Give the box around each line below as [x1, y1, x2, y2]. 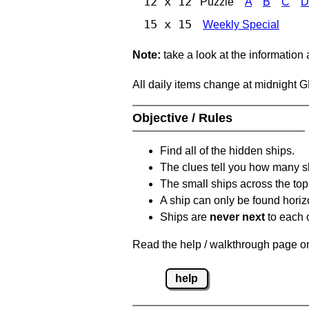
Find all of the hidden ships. [160, 144, 295, 157]
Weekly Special [203, 18, 279, 30]
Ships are [160, 210, 210, 223]
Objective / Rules [132, 110, 236, 125]
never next [210, 210, 265, 223]
